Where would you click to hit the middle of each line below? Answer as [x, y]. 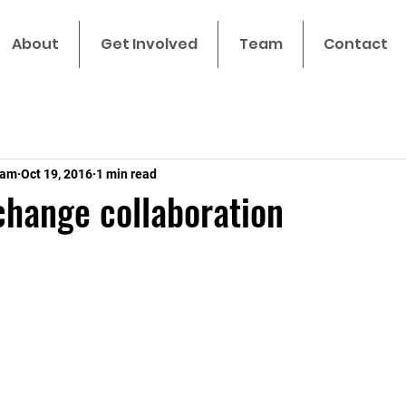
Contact [356, 44]
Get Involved [149, 44]
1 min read [126, 174]
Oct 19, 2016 [57, 174]
